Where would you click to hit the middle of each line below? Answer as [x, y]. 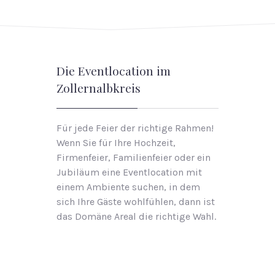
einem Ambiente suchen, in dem [128, 187]
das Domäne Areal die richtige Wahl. [136, 216]
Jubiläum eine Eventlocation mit [129, 172]
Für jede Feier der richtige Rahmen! [135, 128]
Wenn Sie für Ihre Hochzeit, [116, 143]
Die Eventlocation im [114, 71]
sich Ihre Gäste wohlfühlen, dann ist [136, 202]
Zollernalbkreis [99, 88]
